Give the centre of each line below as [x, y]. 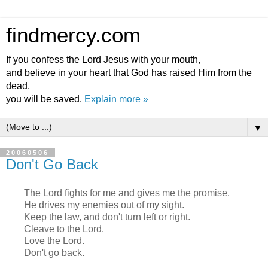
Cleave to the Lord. [64, 229]
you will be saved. [45, 99]
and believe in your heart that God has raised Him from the [129, 73]
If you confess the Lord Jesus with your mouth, [103, 60]
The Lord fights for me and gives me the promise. [127, 193]
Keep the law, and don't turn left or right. [107, 217]
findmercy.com [73, 35]
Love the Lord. [54, 240]
